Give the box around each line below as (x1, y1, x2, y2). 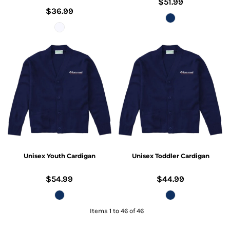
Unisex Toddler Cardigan (131, 152, 209, 160)
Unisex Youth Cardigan (23, 152, 95, 160)
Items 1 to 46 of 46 (90, 207, 144, 215)
